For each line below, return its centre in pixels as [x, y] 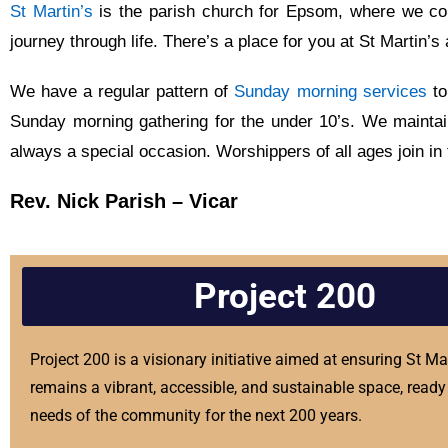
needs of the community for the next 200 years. [196, 416]
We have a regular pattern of [122, 92]
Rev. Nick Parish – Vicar [124, 201]
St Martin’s [51, 12]
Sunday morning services [330, 92]
